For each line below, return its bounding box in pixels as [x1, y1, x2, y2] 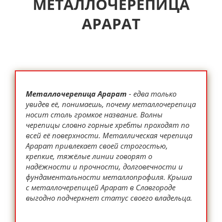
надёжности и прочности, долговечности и [26, 161, 183, 171]
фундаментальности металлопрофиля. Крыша [26, 171, 192, 182]
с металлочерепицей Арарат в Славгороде [26, 182, 175, 192]
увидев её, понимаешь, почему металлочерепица [26, 99, 196, 109]
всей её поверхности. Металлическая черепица [26, 130, 192, 140]
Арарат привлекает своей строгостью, [26, 140, 168, 151]
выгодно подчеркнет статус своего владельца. [26, 192, 192, 203]
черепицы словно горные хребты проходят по [26, 119, 189, 130]
